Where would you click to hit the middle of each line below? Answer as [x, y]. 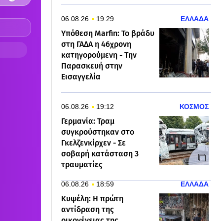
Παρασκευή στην [92, 66]
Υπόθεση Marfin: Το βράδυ [108, 34]
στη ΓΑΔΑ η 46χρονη [96, 44]
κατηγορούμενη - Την [99, 55]
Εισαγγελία [81, 77]
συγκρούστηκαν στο [98, 132]
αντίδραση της [88, 210]
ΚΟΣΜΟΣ [194, 107]
